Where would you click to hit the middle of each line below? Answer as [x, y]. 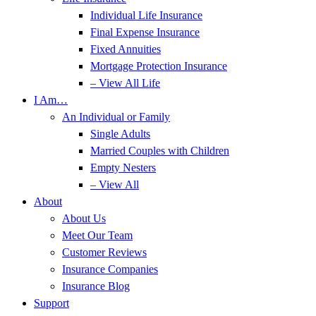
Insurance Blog [96, 286]
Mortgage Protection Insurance [159, 66]
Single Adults [120, 134]
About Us [84, 218]
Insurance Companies [110, 269]
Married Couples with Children [160, 151]
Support [51, 303]
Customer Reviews [104, 252]
